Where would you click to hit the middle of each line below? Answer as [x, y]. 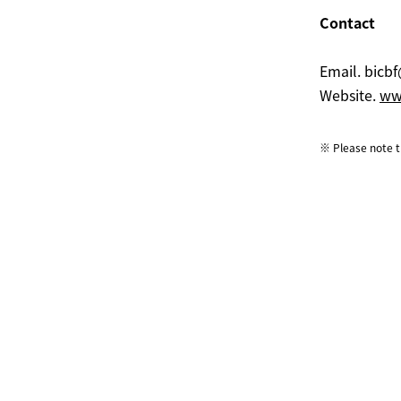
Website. [350, 95]
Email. [342, 71]
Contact [349, 22]
